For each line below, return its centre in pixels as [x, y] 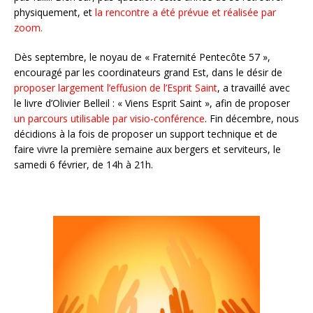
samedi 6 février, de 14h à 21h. [83, 164]
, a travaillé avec [254, 87]
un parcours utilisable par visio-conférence [109, 118]
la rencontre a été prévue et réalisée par [185, 12]
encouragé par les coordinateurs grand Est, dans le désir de [148, 72]
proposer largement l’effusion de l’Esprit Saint [116, 87]
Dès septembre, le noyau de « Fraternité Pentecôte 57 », [142, 57]
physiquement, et [54, 12]
